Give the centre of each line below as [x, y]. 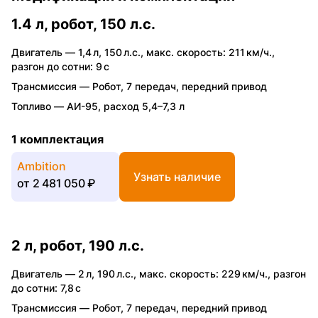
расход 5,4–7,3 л [144, 106]
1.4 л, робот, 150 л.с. [83, 24]
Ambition [42, 166]
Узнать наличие [177, 176]
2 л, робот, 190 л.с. [78, 245]
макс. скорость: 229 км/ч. [203, 273]
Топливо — [39, 106]
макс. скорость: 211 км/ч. [209, 52]
